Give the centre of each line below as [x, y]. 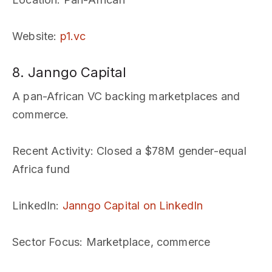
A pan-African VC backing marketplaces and [126, 96]
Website [33, 36]
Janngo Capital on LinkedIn [133, 206]
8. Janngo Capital [69, 72]
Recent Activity [51, 151]
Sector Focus [46, 242]
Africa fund [41, 169]
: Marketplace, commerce [145, 242]
